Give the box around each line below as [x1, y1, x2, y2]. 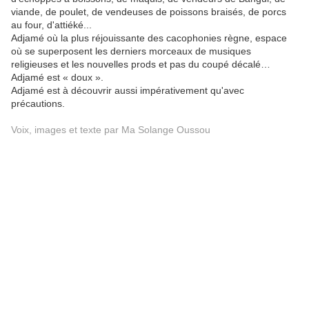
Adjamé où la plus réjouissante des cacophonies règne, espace [11, 32, 287, 43]
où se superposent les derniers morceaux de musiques [11, 46, 251, 57]
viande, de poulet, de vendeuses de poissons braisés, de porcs [11, 6, 286, 17]
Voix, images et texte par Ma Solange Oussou [11, 124, 210, 135]
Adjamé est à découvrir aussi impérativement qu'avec [11, 85, 244, 96]
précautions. [11, 98, 65, 109]
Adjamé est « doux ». [11, 72, 103, 83]
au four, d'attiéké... [11, 19, 92, 30]
